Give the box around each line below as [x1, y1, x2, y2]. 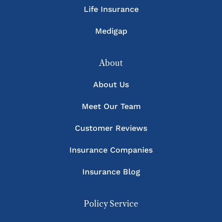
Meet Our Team [81, 102, 141, 111]
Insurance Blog [82, 167, 140, 177]
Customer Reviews [75, 123, 147, 133]
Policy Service [84, 199, 138, 209]
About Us [93, 80, 129, 90]
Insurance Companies [69, 145, 153, 155]
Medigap [95, 26, 127, 36]
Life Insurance [83, 4, 139, 14]
